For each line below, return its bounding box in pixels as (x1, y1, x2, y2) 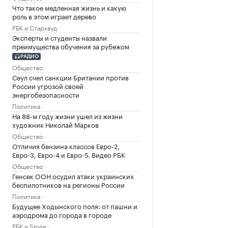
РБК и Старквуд (12, 22, 57, 32)
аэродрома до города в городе (12, 209, 111, 219)
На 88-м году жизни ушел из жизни (12, 110, 123, 121)
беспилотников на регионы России (12, 179, 125, 189)
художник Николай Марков (12, 119, 99, 129)
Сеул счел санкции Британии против (12, 71, 129, 82)
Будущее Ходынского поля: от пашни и (12, 200, 137, 211)
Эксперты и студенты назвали (12, 32, 107, 42)
